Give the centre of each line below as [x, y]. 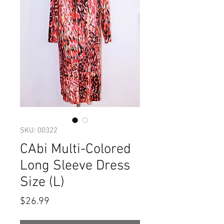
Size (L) [42, 182]
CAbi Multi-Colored [75, 149]
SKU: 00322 [39, 130]
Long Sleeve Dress [75, 166]
